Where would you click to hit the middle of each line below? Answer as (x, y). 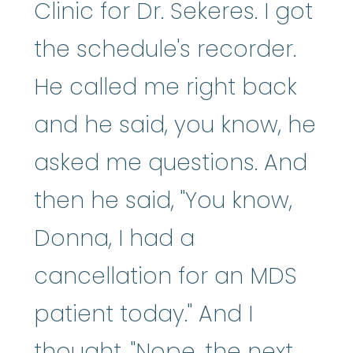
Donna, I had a (114, 238)
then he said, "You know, (163, 200)
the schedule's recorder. (165, 49)
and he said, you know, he (175, 124)
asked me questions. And (171, 162)
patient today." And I (143, 314)
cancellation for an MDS (165, 276)
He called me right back (165, 87)
